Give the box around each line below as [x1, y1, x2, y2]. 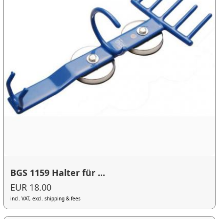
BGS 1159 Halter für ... [10, 167, 106, 179]
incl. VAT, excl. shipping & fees [10, 195, 81, 202]
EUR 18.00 [10, 181, 52, 193]
